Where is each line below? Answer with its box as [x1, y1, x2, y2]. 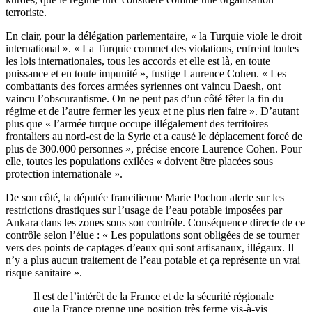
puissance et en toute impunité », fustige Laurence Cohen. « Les [6, 68, 286, 80]
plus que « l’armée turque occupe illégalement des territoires [6, 118, 268, 130]
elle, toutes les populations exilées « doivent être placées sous [6, 155, 273, 168]
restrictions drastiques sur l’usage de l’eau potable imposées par [6, 204, 282, 217]
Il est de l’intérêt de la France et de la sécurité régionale [33, 290, 274, 303]
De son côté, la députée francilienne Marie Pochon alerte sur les [6, 192, 284, 204]
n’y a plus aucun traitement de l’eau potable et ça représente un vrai [6, 254, 300, 267]
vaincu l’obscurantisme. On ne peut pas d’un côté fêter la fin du [6, 93, 283, 105]
